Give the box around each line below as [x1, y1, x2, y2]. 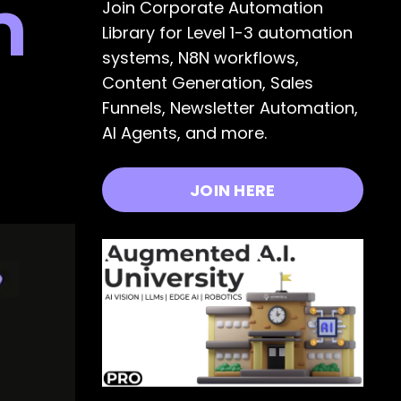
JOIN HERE [190, 178, 276, 201]
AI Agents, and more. [101, 122, 267, 145]
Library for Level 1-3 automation [101, 21, 353, 45]
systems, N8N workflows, [101, 47, 299, 70]
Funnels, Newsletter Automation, [101, 97, 358, 120]
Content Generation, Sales [101, 72, 313, 95]
